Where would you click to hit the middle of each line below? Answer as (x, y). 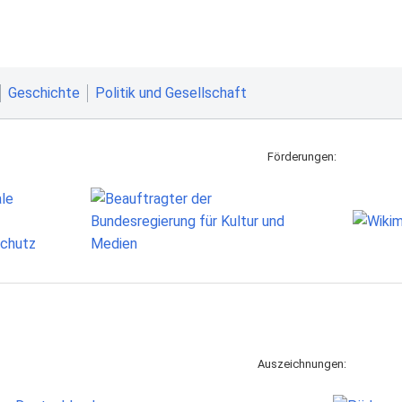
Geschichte (44, 92)
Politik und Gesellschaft (171, 92)
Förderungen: (301, 156)
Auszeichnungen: (301, 363)
